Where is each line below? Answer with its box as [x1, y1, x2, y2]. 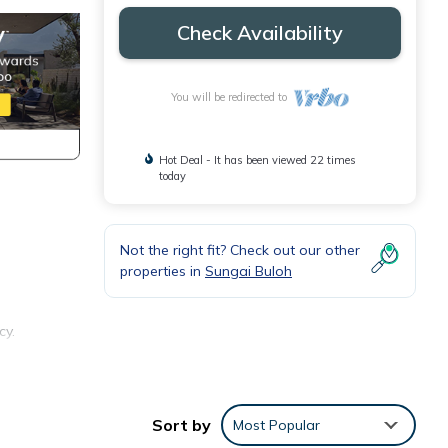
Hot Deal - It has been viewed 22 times [159, 152, 357, 167]
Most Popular [233, 416, 320, 435]
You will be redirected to [170, 89, 293, 104]
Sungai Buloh [205, 261, 292, 280]
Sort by [152, 415, 211, 436]
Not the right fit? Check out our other [120, 240, 360, 259]
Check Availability [177, 19, 343, 45]
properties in [120, 261, 205, 280]
